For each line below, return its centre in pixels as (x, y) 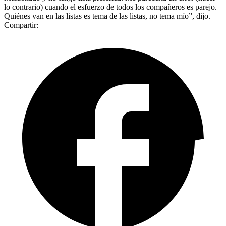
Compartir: (21, 25)
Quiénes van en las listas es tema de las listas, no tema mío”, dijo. (107, 16)
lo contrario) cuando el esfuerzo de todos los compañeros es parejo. (110, 7)
